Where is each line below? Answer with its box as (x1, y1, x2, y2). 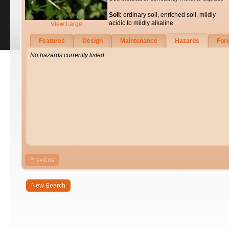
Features (39, 37, 65, 44)
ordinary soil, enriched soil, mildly (123, 11, 216, 18)
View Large (50, 20, 82, 28)
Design (82, 37, 103, 44)
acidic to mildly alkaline (109, 19, 173, 27)
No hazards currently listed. (30, 52, 106, 59)
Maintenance (120, 37, 157, 44)
